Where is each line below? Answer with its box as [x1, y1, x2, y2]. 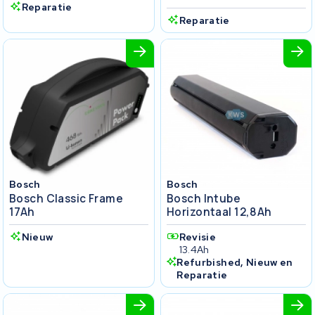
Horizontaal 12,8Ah [167, 204, 272, 219]
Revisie [179, 230, 216, 243]
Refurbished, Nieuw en [176, 255, 293, 269]
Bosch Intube [167, 191, 241, 206]
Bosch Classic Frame [9, 191, 124, 206]
